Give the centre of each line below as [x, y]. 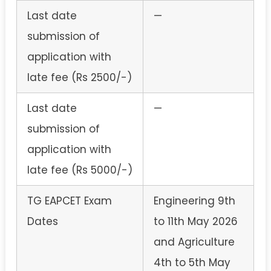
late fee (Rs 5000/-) [80, 170]
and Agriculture [194, 242]
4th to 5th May [192, 262]
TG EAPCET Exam [70, 201]
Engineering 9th [194, 201]
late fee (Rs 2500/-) [80, 77]
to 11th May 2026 [196, 221]
